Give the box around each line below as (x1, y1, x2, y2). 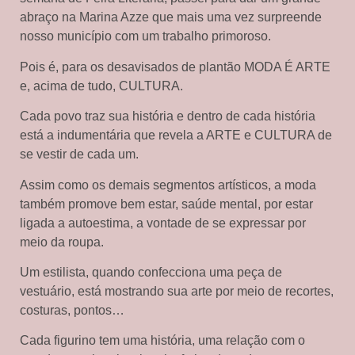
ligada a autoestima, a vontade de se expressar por (20, 216, 306, 230)
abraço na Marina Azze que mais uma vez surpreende (20, 10, 322, 25)
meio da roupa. (20, 235, 104, 249)
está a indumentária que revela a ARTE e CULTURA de (20, 128, 332, 143)
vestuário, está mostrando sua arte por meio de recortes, (20, 284, 334, 298)
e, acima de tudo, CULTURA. (20, 78, 183, 93)
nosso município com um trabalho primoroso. (20, 29, 271, 44)
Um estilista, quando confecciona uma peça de (20, 265, 282, 279)
